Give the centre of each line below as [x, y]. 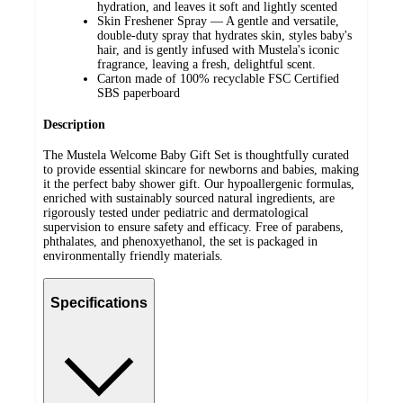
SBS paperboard [139, 94]
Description [74, 124]
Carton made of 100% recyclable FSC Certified [218, 79]
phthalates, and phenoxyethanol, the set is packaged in [180, 242]
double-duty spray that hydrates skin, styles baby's [224, 36]
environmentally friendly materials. [133, 256]
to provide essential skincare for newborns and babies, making [201, 170]
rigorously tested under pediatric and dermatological [176, 213]
